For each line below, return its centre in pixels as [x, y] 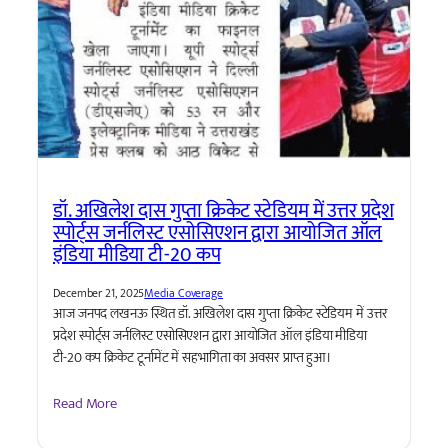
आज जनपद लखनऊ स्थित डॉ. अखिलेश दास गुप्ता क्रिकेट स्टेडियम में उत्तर [220, 314]
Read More [85, 403]
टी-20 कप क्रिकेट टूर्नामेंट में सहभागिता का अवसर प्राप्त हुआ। [192, 358]
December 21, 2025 [99, 293]
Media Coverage [183, 293]
